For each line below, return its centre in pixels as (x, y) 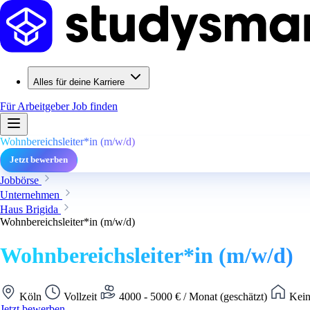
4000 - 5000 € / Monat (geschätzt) (193, 296)
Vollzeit (80, 296)
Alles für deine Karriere (79, 82)
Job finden (95, 106)
